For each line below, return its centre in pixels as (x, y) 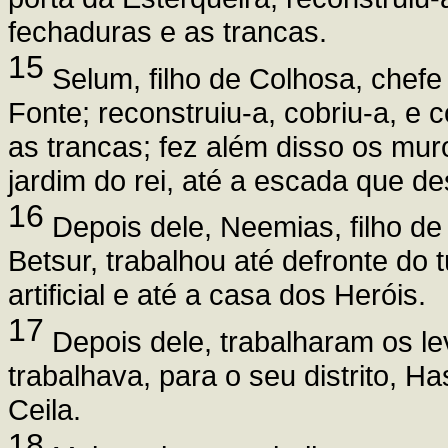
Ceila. (44, 410)
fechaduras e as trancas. (167, 31)
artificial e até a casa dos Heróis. (217, 295)
